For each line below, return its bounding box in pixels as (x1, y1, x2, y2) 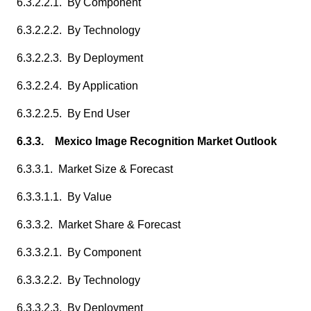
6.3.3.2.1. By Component (17, 246, 141, 258)
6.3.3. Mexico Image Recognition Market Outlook (17, 135, 277, 147)
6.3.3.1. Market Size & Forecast (17, 163, 173, 175)
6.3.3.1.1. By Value (17, 191, 112, 203)
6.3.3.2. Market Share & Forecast (17, 219, 180, 230)
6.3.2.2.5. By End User (17, 108, 130, 119)
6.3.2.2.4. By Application (17, 80, 138, 92)
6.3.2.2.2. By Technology (17, 24, 140, 36)
